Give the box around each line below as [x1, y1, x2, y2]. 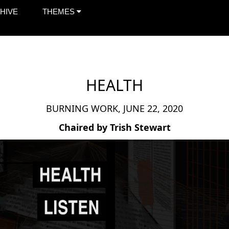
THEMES [42, 7, 77, 16]
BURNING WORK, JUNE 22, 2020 [46, 102, 183, 114]
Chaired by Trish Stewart [58, 121, 171, 133]
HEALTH [86, 75, 143, 96]
